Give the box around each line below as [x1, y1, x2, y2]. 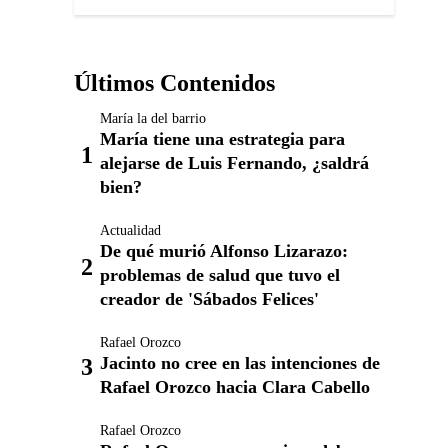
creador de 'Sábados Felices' [100, 289, 319, 309]
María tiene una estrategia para [100, 129, 345, 149]
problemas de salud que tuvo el [100, 265, 340, 285]
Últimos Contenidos [74, 70, 275, 96]
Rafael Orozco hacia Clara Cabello [100, 377, 370, 397]
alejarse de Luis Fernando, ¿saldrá [100, 153, 369, 173]
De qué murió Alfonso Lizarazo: [100, 241, 348, 261]
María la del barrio [100, 111, 206, 126]
